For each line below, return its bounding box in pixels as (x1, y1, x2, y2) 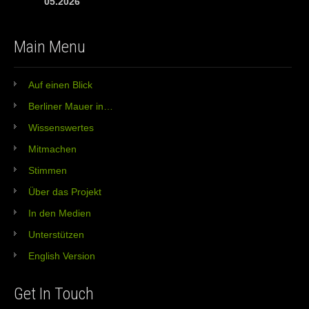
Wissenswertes (28, 122, 94, 134)
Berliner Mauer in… (28, 101, 113, 112)
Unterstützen (28, 229, 84, 241)
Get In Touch (14, 284, 94, 304)
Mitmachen (28, 143, 77, 155)
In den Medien (28, 208, 91, 219)
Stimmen (28, 165, 67, 177)
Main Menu (14, 37, 86, 57)
